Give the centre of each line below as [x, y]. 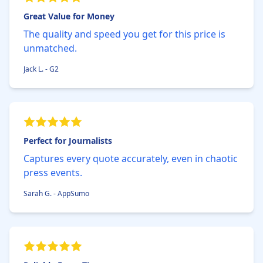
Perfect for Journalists [68, 141]
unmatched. [50, 48]
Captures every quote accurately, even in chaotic [131, 159]
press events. [53, 173]
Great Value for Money [69, 16]
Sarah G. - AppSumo [56, 193]
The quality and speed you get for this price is [124, 34]
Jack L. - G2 [41, 69]
